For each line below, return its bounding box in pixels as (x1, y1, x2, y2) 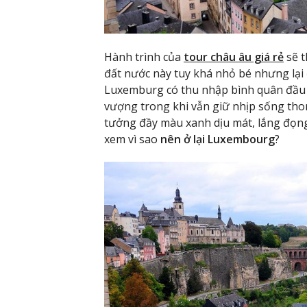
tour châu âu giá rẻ (184, 49, 284, 64)
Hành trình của (104, 49, 184, 64)
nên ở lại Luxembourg (158, 131, 275, 147)
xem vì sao (104, 131, 158, 147)
